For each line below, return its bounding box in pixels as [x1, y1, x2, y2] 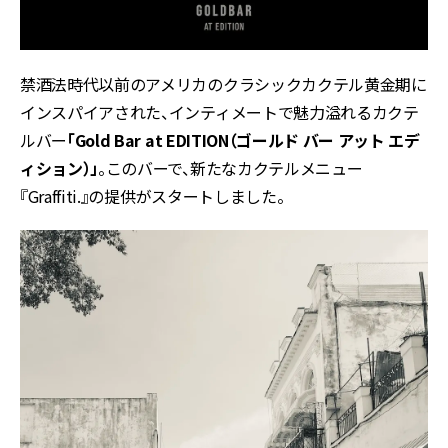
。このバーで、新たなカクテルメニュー [98, 156, 363, 181]
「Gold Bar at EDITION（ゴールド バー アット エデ [67, 128, 420, 153]
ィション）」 [20, 156, 99, 181]
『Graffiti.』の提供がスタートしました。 [20, 184, 285, 209]
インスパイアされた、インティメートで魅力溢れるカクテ [20, 100, 419, 125]
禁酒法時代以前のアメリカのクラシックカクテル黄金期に [20, 72, 427, 97]
